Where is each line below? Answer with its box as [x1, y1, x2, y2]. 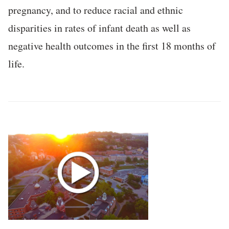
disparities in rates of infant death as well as [8, 21, 191, 35]
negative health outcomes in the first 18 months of [8, 39, 216, 53]
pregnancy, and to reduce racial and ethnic [8, 3, 183, 17]
